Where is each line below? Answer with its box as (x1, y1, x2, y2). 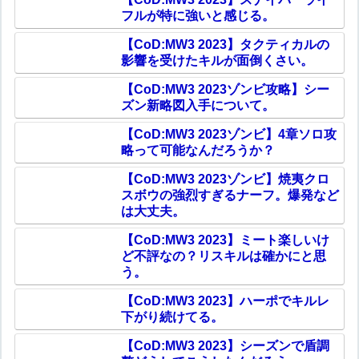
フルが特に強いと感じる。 (120, 8, 275, 22)
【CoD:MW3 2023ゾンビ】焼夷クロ (120, 171, 329, 186)
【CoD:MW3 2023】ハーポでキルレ (120, 293, 329, 308)
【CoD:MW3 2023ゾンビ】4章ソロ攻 (120, 127, 337, 141)
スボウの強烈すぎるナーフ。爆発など (120, 188, 339, 202)
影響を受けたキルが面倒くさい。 (120, 53, 313, 67)
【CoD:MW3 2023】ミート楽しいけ (120, 232, 329, 247)
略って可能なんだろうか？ (120, 143, 275, 157)
